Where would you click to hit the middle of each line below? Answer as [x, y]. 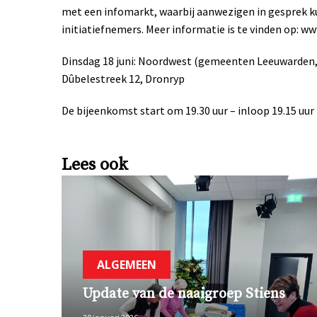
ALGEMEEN [127, 264]
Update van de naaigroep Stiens [184, 294]
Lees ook [95, 165]
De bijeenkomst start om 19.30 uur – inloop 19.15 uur [188, 110]
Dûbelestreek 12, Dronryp [123, 78]
